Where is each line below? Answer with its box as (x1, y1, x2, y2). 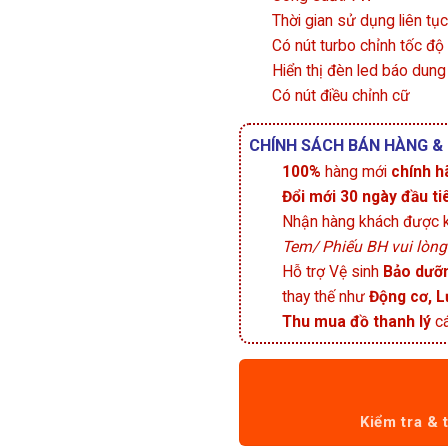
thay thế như (282, 287, 369, 307)
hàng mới (321, 162, 391, 182)
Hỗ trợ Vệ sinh (282, 262, 383, 282)
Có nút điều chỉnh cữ (272, 86, 410, 106)
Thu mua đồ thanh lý (282, 312, 431, 332)
